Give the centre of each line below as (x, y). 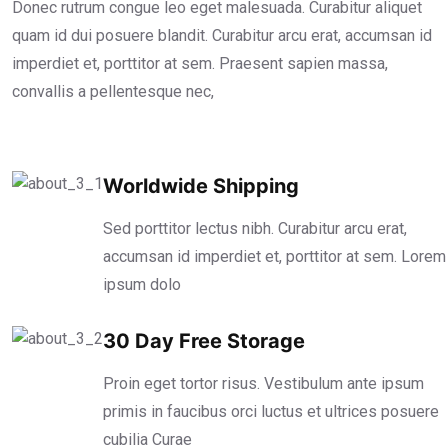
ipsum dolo (142, 284)
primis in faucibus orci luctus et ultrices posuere (271, 411)
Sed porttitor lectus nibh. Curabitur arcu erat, (255, 228)
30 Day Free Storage (204, 340)
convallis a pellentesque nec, (113, 91)
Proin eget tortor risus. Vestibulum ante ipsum (263, 383)
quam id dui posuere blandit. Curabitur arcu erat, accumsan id (222, 35)
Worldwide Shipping (201, 185)
